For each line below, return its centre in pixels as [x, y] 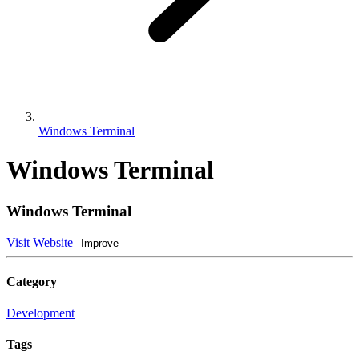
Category [32, 281]
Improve [100, 243]
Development [40, 313]
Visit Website [41, 242]
